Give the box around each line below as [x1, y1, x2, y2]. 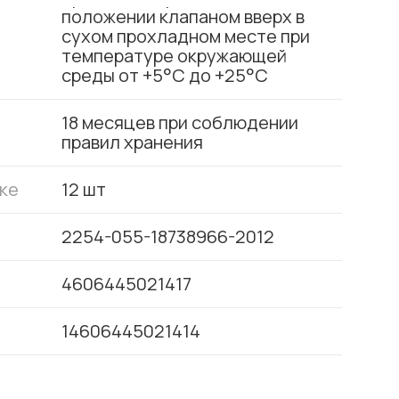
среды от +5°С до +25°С [61, 63, 268, 87]
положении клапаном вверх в [61, 4, 305, 28]
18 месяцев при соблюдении [61, 110, 298, 134]
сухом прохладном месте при [61, 24, 310, 48]
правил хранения [61, 130, 203, 154]
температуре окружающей [61, 44, 287, 68]
